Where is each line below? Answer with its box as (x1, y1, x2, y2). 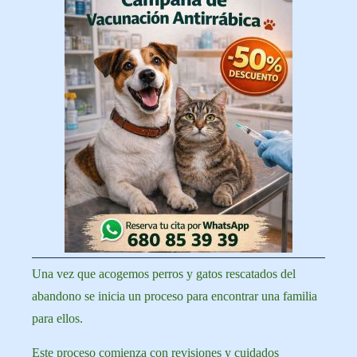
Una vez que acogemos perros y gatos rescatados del (32, 267, 296, 280)
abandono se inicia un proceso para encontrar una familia (32, 289, 317, 303)
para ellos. (32, 312, 86, 325)
